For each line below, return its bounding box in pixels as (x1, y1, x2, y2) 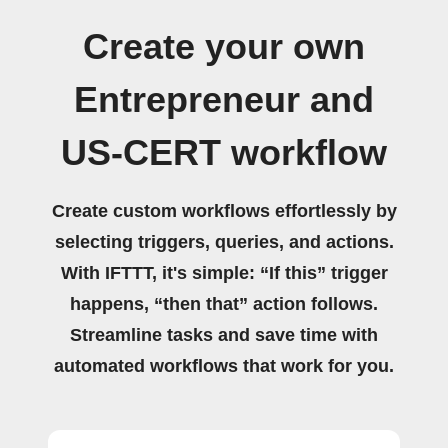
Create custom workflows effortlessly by (51, 201, 397, 221)
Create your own (83, 27, 365, 67)
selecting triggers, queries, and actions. (54, 232, 394, 252)
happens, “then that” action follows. (70, 294, 378, 314)
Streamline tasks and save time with (70, 325, 378, 345)
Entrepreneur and (74, 80, 374, 120)
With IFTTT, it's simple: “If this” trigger (60, 263, 388, 283)
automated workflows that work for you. (54, 356, 394, 376)
